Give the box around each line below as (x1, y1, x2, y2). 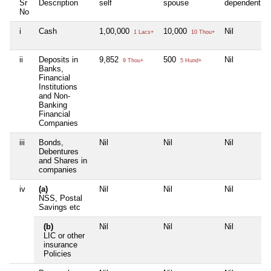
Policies (44, 249, 71, 259)
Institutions (39, 82, 77, 92)
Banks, (39, 64, 64, 74)
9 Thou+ (121, 57, 143, 64)
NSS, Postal (39, 194, 82, 203)
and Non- (39, 91, 70, 101)
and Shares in (39, 156, 87, 166)
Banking (39, 100, 67, 110)
